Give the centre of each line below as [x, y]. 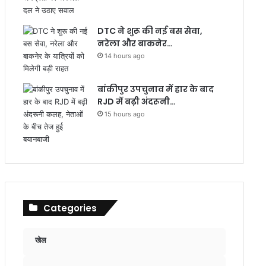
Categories [70, 208]
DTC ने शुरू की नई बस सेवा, [150, 31]
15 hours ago [124, 114]
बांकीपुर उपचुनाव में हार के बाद [155, 89]
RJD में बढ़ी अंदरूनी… [136, 102]
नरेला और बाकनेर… [135, 43]
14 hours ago [124, 56]
